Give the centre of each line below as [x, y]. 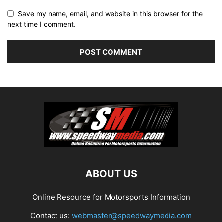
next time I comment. [42, 24]
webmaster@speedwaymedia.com [132, 215]
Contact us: [51, 215]
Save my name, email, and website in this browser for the [110, 14]
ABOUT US [111, 174]
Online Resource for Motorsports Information [111, 197]
